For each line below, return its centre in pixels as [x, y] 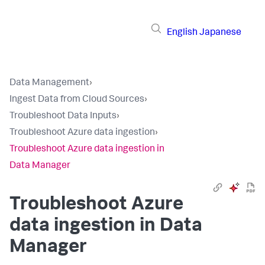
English [182, 33]
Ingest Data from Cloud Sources [77, 100]
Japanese [220, 33]
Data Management [49, 83]
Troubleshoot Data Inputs [63, 117]
